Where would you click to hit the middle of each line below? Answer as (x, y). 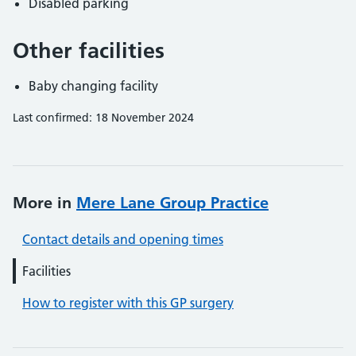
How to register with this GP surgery (128, 303)
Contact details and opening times (123, 239)
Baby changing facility (93, 86)
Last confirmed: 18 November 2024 (103, 118)
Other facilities (89, 50)
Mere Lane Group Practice (172, 203)
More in (44, 203)
